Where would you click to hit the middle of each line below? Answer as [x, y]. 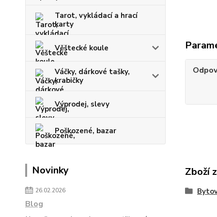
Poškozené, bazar [85, 131]
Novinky [50, 170]
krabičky [69, 80]
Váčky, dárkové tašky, [92, 72]
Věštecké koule [82, 48]
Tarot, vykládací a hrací [96, 15]
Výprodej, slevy [82, 104]
